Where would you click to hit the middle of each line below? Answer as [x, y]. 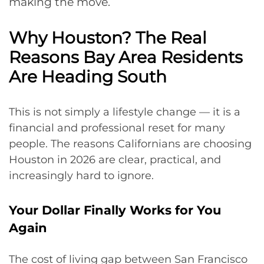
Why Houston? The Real [108, 38]
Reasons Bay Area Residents [126, 57]
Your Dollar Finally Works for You [115, 210]
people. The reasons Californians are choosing [130, 144]
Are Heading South [88, 77]
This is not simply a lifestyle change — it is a [125, 112]
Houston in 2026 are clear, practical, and [115, 160]
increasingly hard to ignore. [81, 176]
